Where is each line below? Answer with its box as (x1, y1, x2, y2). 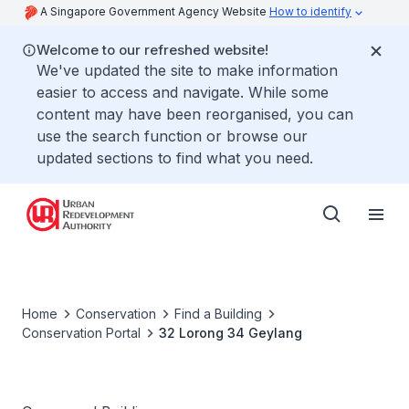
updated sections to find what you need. (37, 149, 313, 167)
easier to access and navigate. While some (37, 83, 329, 101)
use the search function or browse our (37, 127, 308, 145)
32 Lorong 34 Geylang (159, 325, 302, 341)
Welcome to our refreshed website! (37, 41, 268, 58)
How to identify (269, 5, 351, 18)
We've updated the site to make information (37, 61, 338, 79)
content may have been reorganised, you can (37, 105, 353, 123)
